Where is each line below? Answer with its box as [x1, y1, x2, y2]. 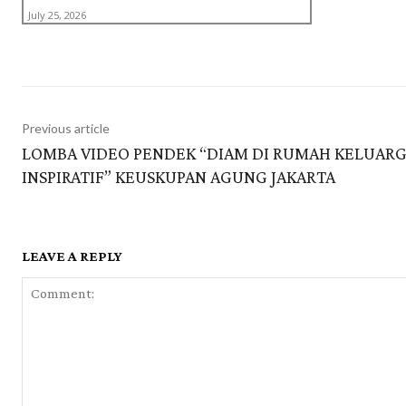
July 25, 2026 [28, 8, 86, 23]
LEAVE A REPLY [22, 248, 122, 265]
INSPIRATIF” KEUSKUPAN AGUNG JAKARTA [22, 167, 335, 188]
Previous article [22, 121, 110, 137]
